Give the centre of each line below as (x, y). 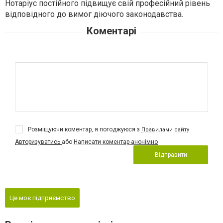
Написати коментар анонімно (116, 142)
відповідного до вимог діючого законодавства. (94, 14)
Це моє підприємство (42, 198)
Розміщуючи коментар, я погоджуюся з (85, 130)
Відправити (171, 155)
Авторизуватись (38, 142)
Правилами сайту (165, 130)
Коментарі (111, 31)
